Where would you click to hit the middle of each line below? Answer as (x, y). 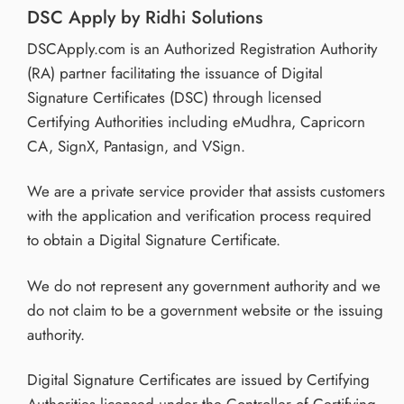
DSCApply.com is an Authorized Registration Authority (202, 48)
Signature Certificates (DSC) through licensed (174, 97)
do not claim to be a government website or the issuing (205, 310)
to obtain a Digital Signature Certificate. (154, 240)
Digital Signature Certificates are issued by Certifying (198, 380)
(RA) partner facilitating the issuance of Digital (175, 73)
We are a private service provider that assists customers (206, 192)
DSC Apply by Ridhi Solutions (145, 17)
